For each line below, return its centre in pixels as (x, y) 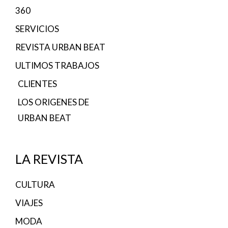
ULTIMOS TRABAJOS (57, 66)
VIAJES (29, 203)
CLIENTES (37, 84)
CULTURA (35, 185)
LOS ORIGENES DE (53, 102)
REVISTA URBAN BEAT (60, 47)
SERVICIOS (37, 29)
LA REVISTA (49, 159)
